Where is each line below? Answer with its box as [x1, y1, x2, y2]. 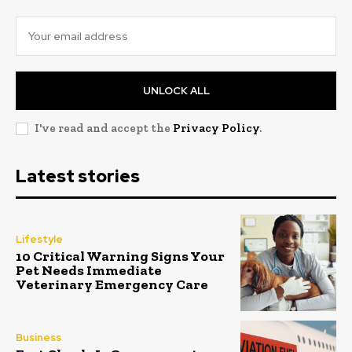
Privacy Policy [173, 121, 259, 136]
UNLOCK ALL [142, 84, 210, 98]
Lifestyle [16, 232, 63, 246]
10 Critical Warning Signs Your [16, 247, 225, 265]
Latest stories [16, 165, 140, 189]
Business [16, 331, 61, 345]
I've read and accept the [35, 121, 173, 136]
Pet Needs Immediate [16, 261, 162, 279]
